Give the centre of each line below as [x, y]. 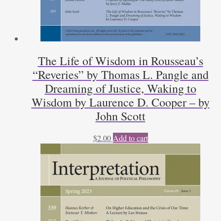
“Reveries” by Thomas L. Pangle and [120, 74]
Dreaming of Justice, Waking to [120, 88]
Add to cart [130, 138]
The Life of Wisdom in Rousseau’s [120, 60]
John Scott [120, 116]
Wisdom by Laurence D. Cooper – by [120, 102]
